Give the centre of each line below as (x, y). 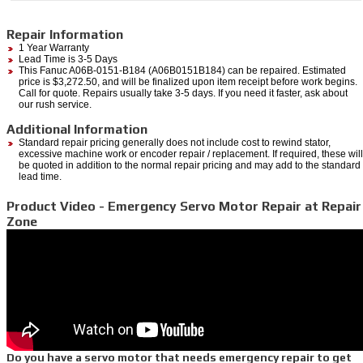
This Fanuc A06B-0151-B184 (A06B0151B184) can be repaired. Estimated (182, 70)
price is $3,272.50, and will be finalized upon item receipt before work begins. (188, 81)
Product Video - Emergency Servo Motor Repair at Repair (184, 206)
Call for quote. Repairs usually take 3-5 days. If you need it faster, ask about (183, 93)
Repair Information (65, 34)
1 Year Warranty (54, 47)
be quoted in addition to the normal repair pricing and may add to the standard (190, 165)
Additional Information (77, 129)
